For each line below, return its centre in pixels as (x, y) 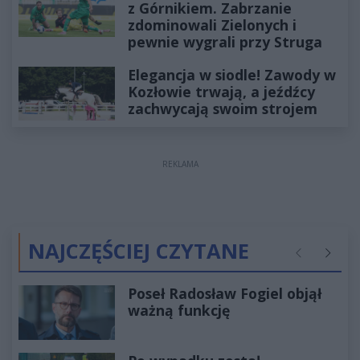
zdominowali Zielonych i (212, 25)
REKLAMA (180, 164)
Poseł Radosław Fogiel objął (225, 294)
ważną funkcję (179, 311)
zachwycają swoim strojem (223, 108)
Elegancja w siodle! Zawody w (232, 74)
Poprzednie (321, 260)
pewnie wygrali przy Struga (225, 41)
